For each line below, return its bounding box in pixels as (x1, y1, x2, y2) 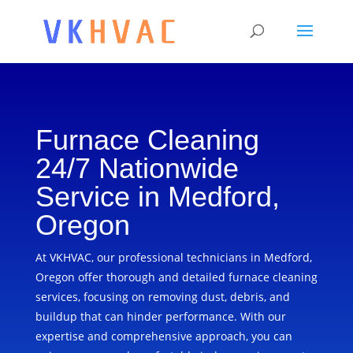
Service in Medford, (35, 180, 280, 213)
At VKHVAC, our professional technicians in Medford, (35, 250, 312, 265)
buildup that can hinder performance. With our (35, 309, 286, 324)
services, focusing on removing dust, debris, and (35, 289, 290, 304)
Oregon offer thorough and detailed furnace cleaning (35, 269, 318, 284)
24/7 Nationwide (35, 152, 239, 184)
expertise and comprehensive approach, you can (35, 329, 292, 344)
